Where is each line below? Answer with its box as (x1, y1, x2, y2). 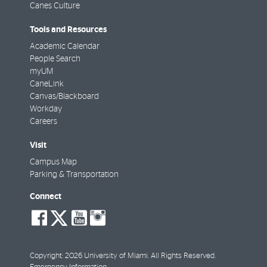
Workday (30, 104, 62, 113)
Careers (30, 117, 57, 126)
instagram (105, 215, 196, 237)
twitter (69, 215, 126, 237)
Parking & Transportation (30, 170, 119, 179)
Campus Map (30, 158, 77, 167)
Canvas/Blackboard (30, 92, 99, 101)
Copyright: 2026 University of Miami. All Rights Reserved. (30, 252, 216, 260)
